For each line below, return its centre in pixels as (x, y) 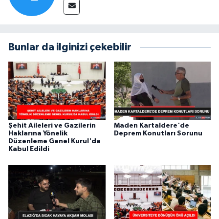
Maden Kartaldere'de (151, 125)
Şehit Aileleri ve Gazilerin (52, 125)
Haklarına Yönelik (38, 133)
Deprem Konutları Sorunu (158, 133)
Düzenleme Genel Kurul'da (55, 141)
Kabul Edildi (29, 149)
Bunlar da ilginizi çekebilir (70, 47)
